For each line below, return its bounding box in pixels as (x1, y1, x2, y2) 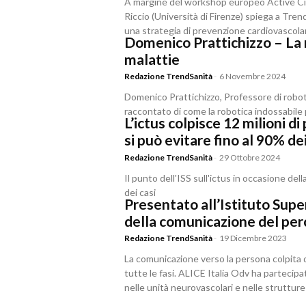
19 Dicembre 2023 (219, 232, 288, 243)
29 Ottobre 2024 (219, 152, 281, 163)
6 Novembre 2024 (219, 71, 286, 82)
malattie (124, 50, 180, 68)
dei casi (124, 186, 156, 198)
